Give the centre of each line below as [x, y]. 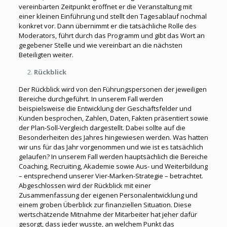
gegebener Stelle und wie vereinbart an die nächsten [100, 45]
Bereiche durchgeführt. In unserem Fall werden [91, 99]
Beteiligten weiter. [46, 55]
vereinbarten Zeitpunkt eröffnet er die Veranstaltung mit [105, 7]
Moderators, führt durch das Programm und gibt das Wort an [111, 35]
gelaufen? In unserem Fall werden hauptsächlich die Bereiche [113, 157]
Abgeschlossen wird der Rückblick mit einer [85, 185]
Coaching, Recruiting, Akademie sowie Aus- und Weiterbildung [113, 166]
